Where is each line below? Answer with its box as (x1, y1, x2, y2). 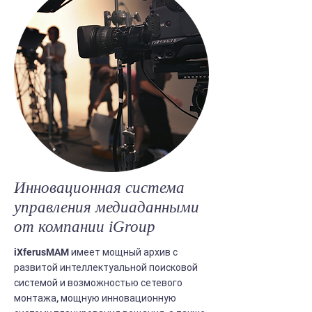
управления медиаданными (14, 198, 199, 216)
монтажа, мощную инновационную (14, 292, 176, 304)
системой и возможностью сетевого (14, 277, 182, 288)
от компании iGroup (14, 218, 155, 235)
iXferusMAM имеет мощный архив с (14, 247, 178, 258)
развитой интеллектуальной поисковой (14, 262, 198, 273)
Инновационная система (14, 179, 185, 196)
